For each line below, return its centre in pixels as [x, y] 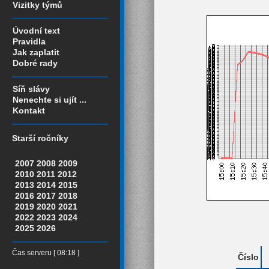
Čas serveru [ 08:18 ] [46, 253]
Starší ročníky [40, 138]
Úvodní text [36, 31]
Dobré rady [35, 63]
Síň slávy [31, 89]
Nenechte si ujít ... [50, 100]
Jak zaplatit [36, 52]
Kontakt [29, 110]
